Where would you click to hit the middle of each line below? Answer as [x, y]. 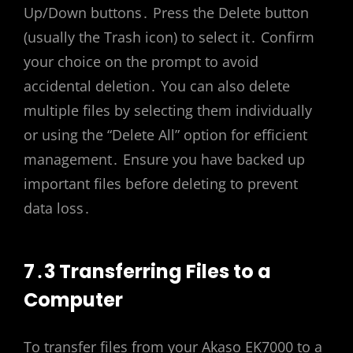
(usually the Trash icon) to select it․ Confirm [169, 37]
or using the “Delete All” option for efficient [165, 134]
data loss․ [57, 208]
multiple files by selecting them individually [168, 110]
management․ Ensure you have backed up [164, 159]
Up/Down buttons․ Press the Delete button [166, 12]
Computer [73, 300]
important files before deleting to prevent [161, 183]
